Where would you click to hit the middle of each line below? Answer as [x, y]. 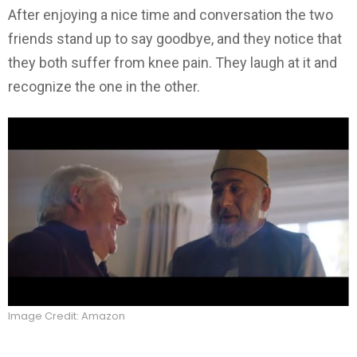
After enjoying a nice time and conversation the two [171, 15]
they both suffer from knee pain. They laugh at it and [173, 63]
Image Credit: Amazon [67, 316]
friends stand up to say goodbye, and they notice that [175, 39]
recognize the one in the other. [104, 87]
